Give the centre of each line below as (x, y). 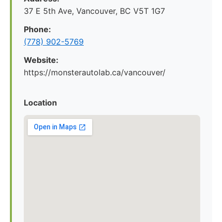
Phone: (37, 29)
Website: (41, 60)
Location (40, 103)
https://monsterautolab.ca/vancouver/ (95, 72)
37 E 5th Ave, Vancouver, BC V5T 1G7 (94, 11)
